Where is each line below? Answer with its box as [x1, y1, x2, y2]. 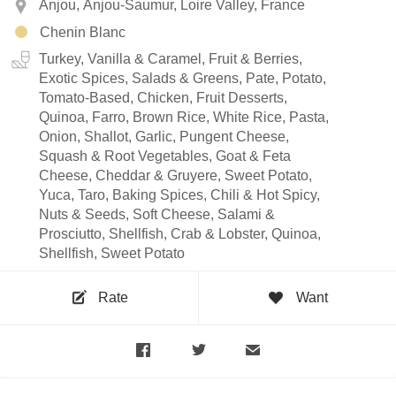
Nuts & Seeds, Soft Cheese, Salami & [39, 206, 275, 222]
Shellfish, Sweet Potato [39, 245, 185, 261]
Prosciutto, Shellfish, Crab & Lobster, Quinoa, [39, 225, 321, 241]
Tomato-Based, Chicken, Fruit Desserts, [39, 89, 287, 105]
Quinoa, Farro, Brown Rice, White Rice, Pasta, [39, 109, 329, 125]
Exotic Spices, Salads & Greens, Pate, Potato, [39, 70, 326, 86]
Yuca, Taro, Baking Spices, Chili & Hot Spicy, [39, 187, 320, 202]
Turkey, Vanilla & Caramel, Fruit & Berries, [39, 50, 302, 66]
